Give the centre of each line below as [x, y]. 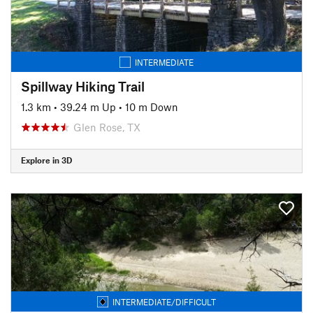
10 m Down [152, 107]
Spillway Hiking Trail [83, 86]
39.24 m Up [88, 107]
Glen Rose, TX [107, 127]
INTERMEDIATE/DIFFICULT [164, 301]
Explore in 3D [46, 160]
